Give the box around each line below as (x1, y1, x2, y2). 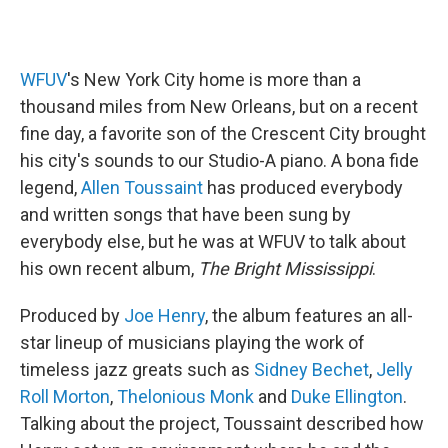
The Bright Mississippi (198, 258, 372, 279)
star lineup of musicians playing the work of (20, 332, 365, 353)
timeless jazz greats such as (20, 359, 254, 380)
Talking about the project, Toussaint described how (20, 413, 424, 434)
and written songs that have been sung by (20, 204, 351, 225)
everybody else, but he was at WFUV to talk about (20, 231, 406, 252)
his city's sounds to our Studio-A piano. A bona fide (20, 150, 419, 171)
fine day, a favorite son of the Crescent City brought (20, 123, 426, 144)
